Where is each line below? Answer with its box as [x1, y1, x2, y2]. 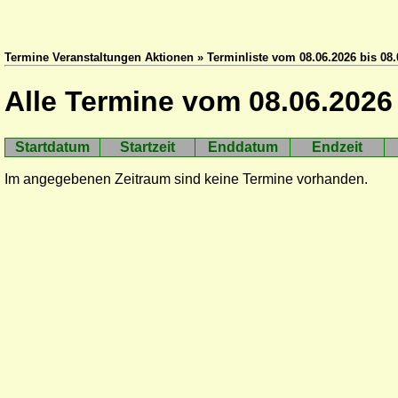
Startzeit [120, 139, 175, 155]
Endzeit [312, 139, 362, 155]
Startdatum [15, 139, 90, 155]
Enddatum [207, 139, 278, 155]
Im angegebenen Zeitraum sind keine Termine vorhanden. [4, 171, 368, 187]
